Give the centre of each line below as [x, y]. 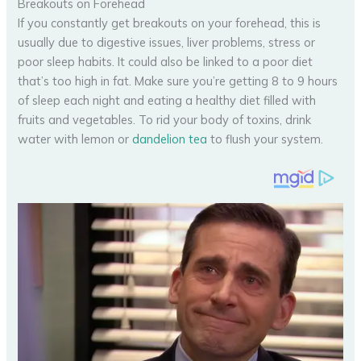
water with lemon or [75, 139]
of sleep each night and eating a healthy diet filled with [167, 100]
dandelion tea [170, 139]
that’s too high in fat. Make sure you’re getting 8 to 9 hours [178, 81]
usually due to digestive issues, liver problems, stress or [167, 42]
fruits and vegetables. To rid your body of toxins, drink [165, 119]
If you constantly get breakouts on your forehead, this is [170, 23]
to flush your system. [266, 139]
